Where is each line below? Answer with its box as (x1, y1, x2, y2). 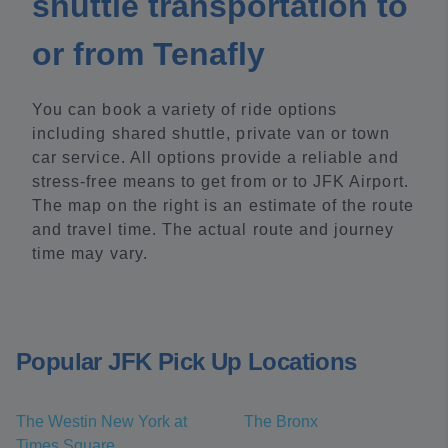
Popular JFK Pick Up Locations (16, 348, 357, 375)
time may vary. (32, 245, 148, 262)
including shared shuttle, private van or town (32, 125, 391, 142)
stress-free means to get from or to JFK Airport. (32, 173, 409, 190)
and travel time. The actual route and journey (32, 221, 395, 238)
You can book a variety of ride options (32, 101, 338, 118)
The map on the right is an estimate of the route (32, 197, 414, 214)
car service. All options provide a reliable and (32, 149, 399, 166)
